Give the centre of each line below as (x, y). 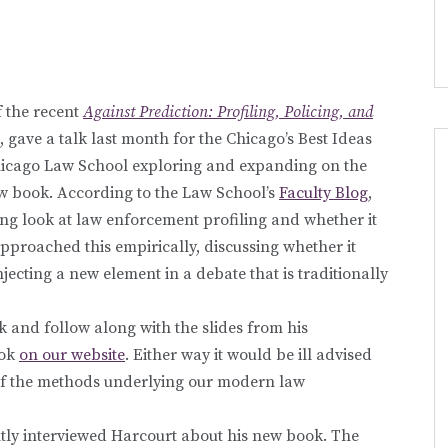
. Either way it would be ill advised (248, 354)
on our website (72, 354)
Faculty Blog (323, 192)
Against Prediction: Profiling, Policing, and (228, 111)
